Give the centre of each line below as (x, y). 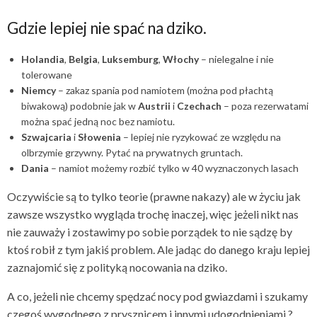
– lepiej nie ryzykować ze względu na (201, 137)
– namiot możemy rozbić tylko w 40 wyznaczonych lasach (174, 168)
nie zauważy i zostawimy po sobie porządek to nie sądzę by (150, 232)
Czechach (199, 106)
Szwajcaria (46, 137)
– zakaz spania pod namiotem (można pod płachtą (165, 91)
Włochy (181, 59)
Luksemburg (130, 59)
